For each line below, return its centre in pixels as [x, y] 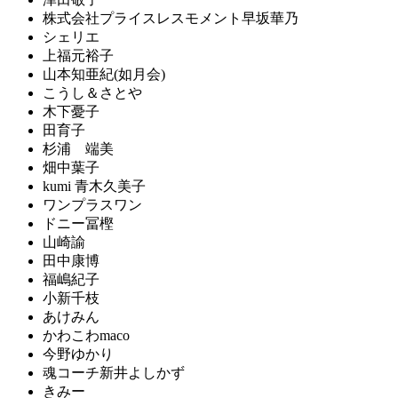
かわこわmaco [86, 335]
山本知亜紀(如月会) [104, 74]
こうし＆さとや [92, 92]
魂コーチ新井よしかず [114, 372]
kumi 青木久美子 [94, 186]
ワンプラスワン [92, 204]
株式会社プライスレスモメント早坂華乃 [171, 18]
